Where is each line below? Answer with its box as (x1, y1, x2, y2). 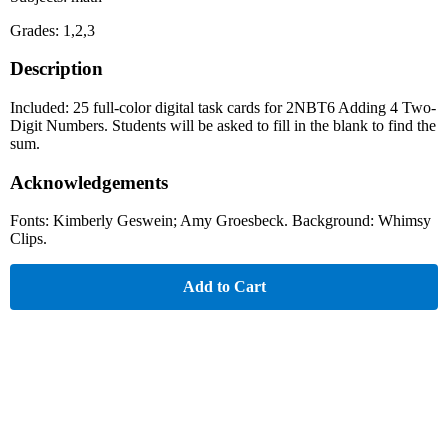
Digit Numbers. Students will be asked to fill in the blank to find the (10, 116, 436, 134)
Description (10, 58, 103, 80)
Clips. (10, 230, 47, 248)
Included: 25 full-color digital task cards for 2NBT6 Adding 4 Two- (10, 98, 436, 116)
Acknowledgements (10, 171, 168, 193)
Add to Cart (182, 278, 266, 296)
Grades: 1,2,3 (10, 21, 95, 39)
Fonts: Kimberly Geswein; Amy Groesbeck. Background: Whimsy (10, 212, 431, 230)
